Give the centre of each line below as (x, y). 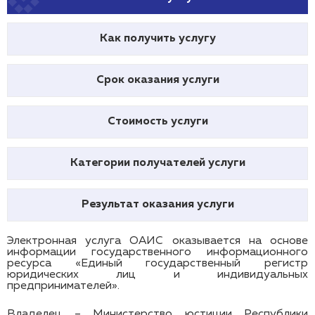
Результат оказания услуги (157, 205)
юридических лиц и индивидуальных (157, 275)
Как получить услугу (157, 39)
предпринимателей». (63, 286)
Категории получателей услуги (157, 163)
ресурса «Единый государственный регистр (157, 264)
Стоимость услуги (157, 122)
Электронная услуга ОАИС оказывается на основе (157, 241)
